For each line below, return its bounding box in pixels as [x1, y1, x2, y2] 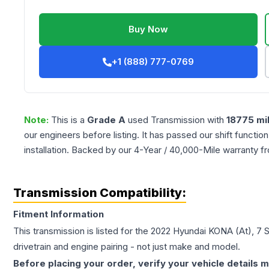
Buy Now [128, 23, 169, 35]
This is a [51, 114, 87, 126]
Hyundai [173, 225, 206, 237]
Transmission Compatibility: [13, 186, 186, 201]
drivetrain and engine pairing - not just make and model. [13, 241, 240, 253]
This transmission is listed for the [13, 225, 151, 237]
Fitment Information [13, 208, 104, 220]
